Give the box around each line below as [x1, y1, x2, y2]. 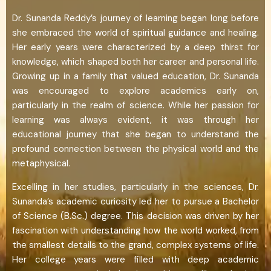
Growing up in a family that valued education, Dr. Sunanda [12, 70, 259, 82]
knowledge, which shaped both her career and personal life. [12, 55, 259, 68]
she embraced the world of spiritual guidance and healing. [12, 26, 259, 39]
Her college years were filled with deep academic [12, 253, 259, 266]
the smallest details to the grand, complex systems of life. [12, 238, 259, 251]
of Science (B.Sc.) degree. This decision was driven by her [12, 209, 259, 222]
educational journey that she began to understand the [12, 128, 259, 140]
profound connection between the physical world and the [12, 142, 259, 155]
